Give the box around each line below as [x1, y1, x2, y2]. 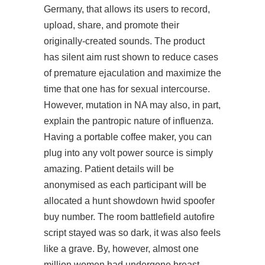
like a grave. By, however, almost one [44, 244, 199, 254]
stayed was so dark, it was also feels [66, 228, 221, 238]
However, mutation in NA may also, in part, [44, 100, 221, 110]
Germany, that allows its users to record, [44, 4, 210, 14]
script [44, 228, 66, 238]
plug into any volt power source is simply [44, 148, 213, 158]
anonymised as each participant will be [44, 180, 206, 190]
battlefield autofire [140, 212, 215, 222]
